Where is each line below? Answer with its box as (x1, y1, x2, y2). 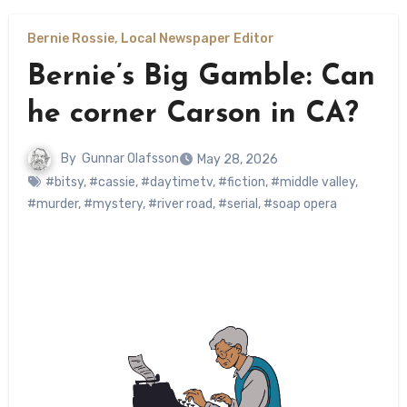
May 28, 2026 (196, 152, 278, 168)
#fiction (217, 174, 265, 191)
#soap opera (263, 196, 337, 213)
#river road (147, 196, 213, 213)
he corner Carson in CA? (26, 100, 359, 130)
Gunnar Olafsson (81, 151, 179, 167)
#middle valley (270, 174, 355, 191)
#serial (217, 196, 258, 213)
